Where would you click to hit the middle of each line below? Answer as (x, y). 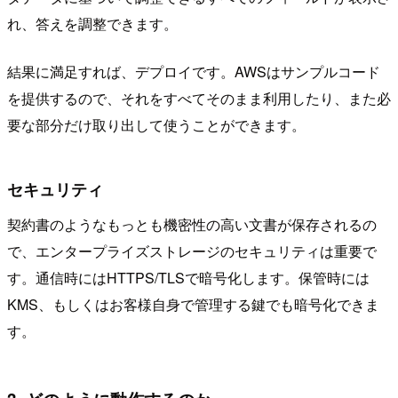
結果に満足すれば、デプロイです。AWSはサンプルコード (194, 72)
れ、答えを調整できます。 (92, 24)
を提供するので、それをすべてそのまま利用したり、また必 (199, 99)
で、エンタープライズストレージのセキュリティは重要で (192, 251)
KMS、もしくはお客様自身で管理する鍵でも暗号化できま (193, 304)
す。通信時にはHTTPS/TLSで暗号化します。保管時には (188, 277)
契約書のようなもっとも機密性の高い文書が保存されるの (192, 224)
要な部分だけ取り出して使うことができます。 (156, 125)
